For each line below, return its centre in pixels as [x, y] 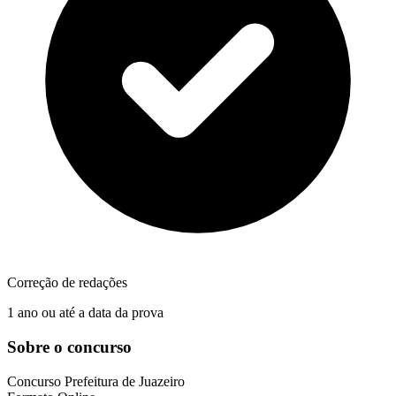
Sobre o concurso [69, 346]
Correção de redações [67, 283]
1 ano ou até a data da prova [85, 313]
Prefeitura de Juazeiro [125, 381]
